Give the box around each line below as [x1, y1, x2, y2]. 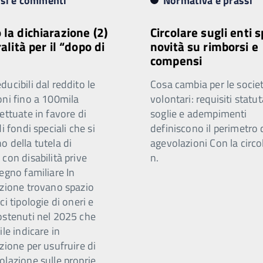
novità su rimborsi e [150, 37, 258, 56]
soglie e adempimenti [150, 106, 247, 122]
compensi [150, 51, 203, 70]
